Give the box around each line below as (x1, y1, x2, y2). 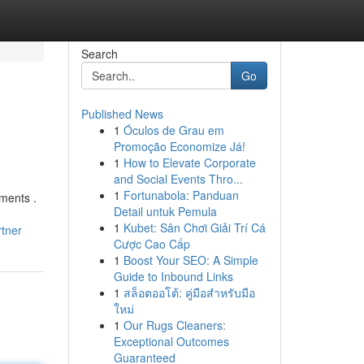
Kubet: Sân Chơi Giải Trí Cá (123, 219, 266, 236)
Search (80, 45, 118, 62)
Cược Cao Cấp (113, 236, 190, 252)
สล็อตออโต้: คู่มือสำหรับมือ (123, 284, 255, 301)
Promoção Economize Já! (113, 138, 245, 154)
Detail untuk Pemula (113, 203, 217, 219)
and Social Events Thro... (113, 171, 243, 187)
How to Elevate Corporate (123, 154, 256, 171)
